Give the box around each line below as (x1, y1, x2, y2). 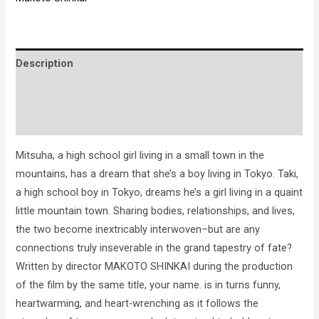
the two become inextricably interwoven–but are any (16, 222, 261, 236)
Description (16, 56, 74, 70)
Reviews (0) (16, 114, 73, 127)
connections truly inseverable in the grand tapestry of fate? (16, 241, 293, 254)
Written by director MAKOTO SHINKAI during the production (16, 259, 293, 273)
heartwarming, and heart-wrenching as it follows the (16, 296, 259, 310)
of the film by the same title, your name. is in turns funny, (16, 278, 281, 291)
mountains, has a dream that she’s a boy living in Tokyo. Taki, (16, 167, 299, 180)
